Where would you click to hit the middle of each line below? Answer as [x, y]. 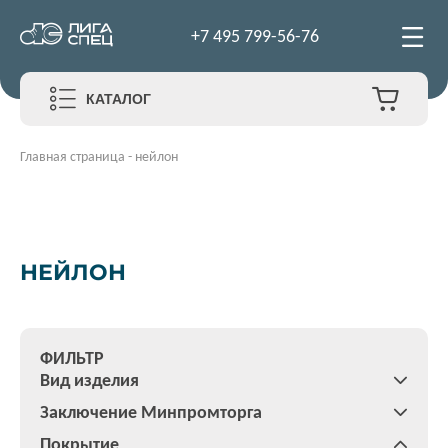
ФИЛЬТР [72, 358]
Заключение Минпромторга [151, 412]
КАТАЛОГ [118, 98]
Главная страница [72, 156]
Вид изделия [89, 380]
